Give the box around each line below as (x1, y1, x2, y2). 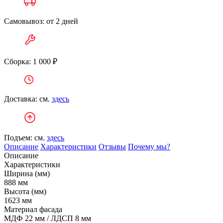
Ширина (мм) (4, 169, 50, 178)
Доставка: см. (4, 95, 52, 103)
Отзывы (99, 142, 126, 151)
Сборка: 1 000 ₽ (4, 57, 59, 66)
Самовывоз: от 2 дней (4, 17, 80, 25)
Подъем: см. (4, 133, 47, 142)
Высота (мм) (4, 187, 46, 196)
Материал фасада (4, 205, 62, 214)
